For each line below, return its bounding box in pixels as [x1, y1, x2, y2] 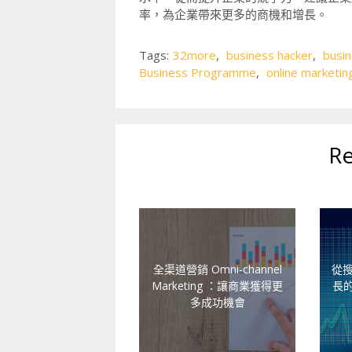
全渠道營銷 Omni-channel [152, 261, 282, 276]
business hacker [226, 47, 313, 63]
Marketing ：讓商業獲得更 [152, 277, 284, 292]
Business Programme [139, 64, 256, 80]
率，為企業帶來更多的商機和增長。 [139, 6, 328, 22]
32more [173, 47, 216, 63]
